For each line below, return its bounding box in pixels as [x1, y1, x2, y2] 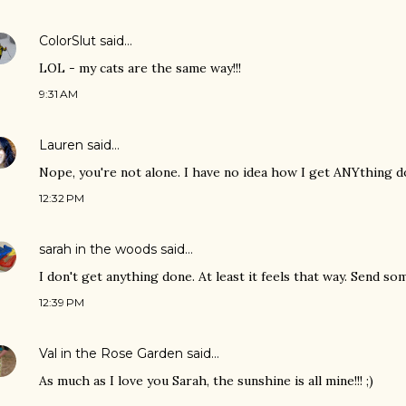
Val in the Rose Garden [39, 345, 183, 362]
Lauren [39, 137, 83, 153]
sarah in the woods [39, 241, 157, 257]
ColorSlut [39, 33, 96, 49]
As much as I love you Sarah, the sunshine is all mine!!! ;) [39, 372, 373, 389]
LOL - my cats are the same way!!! [39, 60, 241, 76]
